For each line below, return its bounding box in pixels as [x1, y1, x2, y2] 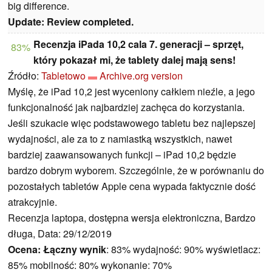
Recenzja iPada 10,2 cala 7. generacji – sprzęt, [33, 36, 243, 51]
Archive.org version [100, 68, 183, 83]
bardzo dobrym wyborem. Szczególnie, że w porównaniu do [8, 163, 264, 177]
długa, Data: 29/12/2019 [8, 226, 112, 240]
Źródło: [8, 68, 41, 83]
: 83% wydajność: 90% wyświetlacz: [106, 242, 260, 256]
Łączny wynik [43, 242, 106, 256]
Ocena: [8, 242, 41, 256]
